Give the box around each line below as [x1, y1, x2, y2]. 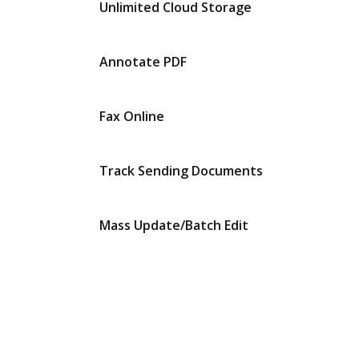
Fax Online [99, 107, 164, 125]
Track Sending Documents [99, 162, 263, 179]
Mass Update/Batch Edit [99, 216, 248, 234]
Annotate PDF [99, 53, 187, 71]
